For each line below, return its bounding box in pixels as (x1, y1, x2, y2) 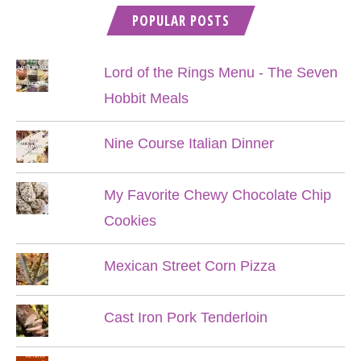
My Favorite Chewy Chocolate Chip (103, 187, 331, 204)
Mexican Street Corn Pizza (103, 258, 276, 275)
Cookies (103, 213, 156, 230)
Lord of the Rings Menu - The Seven (103, 64, 338, 81)
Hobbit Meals (103, 90, 189, 107)
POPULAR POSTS (131, 11, 230, 31)
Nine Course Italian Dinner (103, 135, 274, 152)
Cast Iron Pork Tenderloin (103, 309, 268, 326)
